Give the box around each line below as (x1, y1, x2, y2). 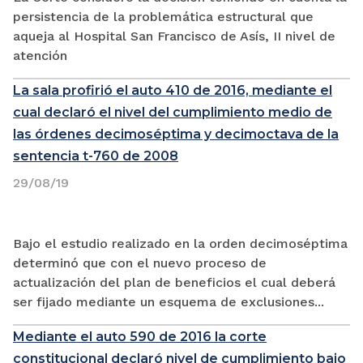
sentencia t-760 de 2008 (13, 147, 178, 164)
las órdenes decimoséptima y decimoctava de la (13, 126, 339, 142)
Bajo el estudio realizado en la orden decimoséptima (13, 235, 348, 251)
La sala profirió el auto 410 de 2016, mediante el (13, 82, 332, 98)
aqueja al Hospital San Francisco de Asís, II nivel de (13, 28, 335, 44)
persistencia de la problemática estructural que (13, 8, 314, 24)
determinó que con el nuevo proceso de (13, 254, 267, 271)
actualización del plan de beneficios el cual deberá (13, 274, 335, 290)
